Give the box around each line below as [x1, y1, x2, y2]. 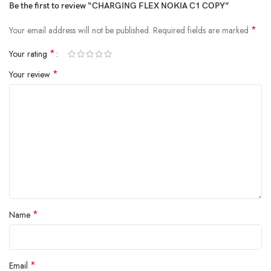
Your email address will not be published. [9, 24, 151, 37]
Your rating [9, 48, 50, 60]
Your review [9, 68, 53, 81]
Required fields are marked [153, 24, 251, 37]
